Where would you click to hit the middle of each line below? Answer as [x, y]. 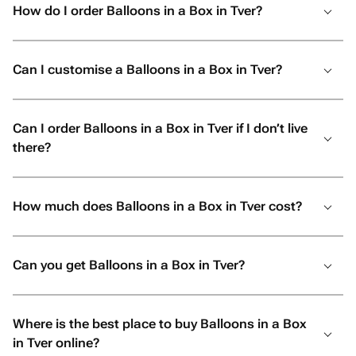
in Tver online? [56, 343]
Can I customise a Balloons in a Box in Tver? [147, 70]
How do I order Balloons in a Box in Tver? [137, 11]
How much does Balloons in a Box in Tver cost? [157, 206]
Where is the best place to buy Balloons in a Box [160, 324]
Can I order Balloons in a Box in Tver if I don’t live [160, 128]
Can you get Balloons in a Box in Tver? [129, 265]
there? [32, 147]
